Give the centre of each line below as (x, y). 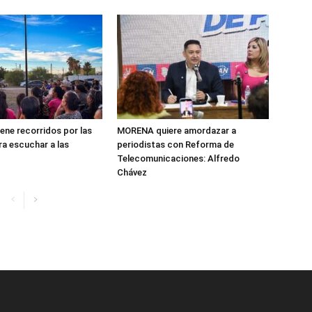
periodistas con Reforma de (175, 145)
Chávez (132, 172)
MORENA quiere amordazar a (177, 131)
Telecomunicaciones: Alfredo (178, 158)
